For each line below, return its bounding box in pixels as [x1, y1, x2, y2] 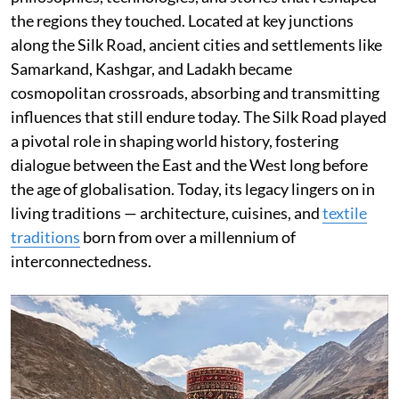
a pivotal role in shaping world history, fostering [11, 130, 338, 151]
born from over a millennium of [80, 226, 296, 247]
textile [322, 202, 367, 223]
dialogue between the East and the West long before [11, 154, 368, 175]
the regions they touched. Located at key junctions [11, 10, 354, 30]
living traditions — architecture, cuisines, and [11, 202, 322, 223]
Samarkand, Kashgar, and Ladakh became [11, 58, 292, 78]
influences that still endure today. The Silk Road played [11, 106, 387, 126]
